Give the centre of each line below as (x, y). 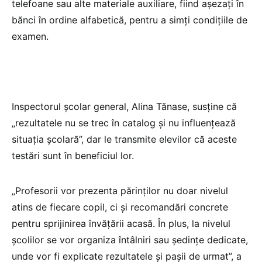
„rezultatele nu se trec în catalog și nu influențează (124, 123)
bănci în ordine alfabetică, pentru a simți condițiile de (130, 20)
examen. (30, 36)
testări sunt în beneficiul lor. (73, 155)
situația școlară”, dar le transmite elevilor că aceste (124, 139)
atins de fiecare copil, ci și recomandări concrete (120, 207)
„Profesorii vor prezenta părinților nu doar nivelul (120, 190)
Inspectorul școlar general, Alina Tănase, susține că (124, 106)
